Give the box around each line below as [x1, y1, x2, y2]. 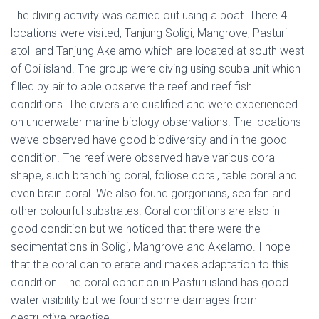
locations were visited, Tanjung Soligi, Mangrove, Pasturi [11, 26, 287, 41]
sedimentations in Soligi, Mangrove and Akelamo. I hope [11, 240, 291, 254]
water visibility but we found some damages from [11, 293, 257, 308]
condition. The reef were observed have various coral [11, 151, 277, 165]
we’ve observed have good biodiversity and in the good [11, 133, 287, 147]
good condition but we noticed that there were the [11, 222, 261, 236]
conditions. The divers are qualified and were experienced [11, 98, 298, 112]
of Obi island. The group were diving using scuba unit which [11, 62, 300, 76]
